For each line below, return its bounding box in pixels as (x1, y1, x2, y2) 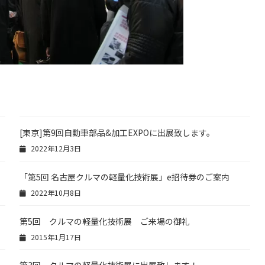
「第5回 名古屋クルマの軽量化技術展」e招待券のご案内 (20, 170, 230, 183)
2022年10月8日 (28, 187, 81, 198)
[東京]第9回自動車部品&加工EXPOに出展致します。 (20, 127, 215, 138)
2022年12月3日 (28, 143, 81, 153)
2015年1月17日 (28, 231, 81, 242)
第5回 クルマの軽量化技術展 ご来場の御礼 (20, 215, 190, 227)
